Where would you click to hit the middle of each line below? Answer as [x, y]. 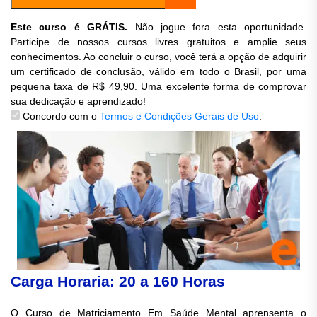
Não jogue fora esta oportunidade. [217, 27]
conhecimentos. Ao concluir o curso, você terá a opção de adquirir [158, 57]
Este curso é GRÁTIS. [69, 27]
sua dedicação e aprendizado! [78, 101]
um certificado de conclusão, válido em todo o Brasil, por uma [158, 71]
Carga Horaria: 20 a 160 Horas [118, 281]
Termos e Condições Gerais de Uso [179, 116]
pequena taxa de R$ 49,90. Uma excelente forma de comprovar [158, 86]
